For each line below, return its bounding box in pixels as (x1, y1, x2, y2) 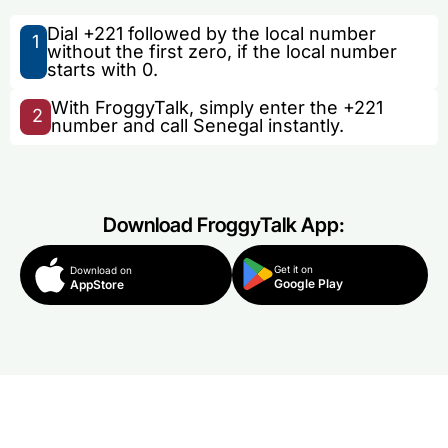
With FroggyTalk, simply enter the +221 (50, 97, 383, 119)
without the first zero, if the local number (47, 41, 398, 63)
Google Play (273, 276, 343, 292)
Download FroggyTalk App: (103, 213, 345, 238)
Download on (70, 264, 132, 277)
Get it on (273, 263, 313, 276)
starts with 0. (47, 59, 159, 81)
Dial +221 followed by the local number (47, 23, 377, 45)
